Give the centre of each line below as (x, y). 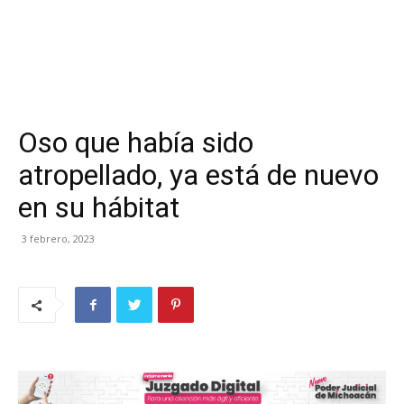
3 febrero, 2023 (58, 239)
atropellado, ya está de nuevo (198, 175)
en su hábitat (99, 207)
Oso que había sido (136, 142)
